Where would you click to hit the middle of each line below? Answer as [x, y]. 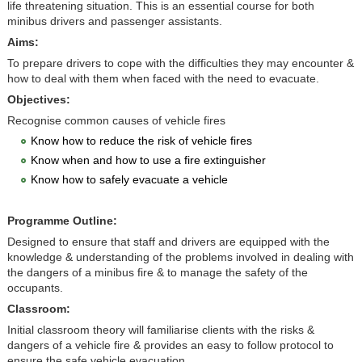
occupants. [35, 288]
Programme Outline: [62, 221]
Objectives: [38, 99]
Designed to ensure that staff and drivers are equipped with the [168, 242]
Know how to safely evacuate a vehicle [129, 179]
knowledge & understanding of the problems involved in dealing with [180, 258]
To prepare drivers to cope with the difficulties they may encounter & [180, 63]
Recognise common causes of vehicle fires [116, 120]
